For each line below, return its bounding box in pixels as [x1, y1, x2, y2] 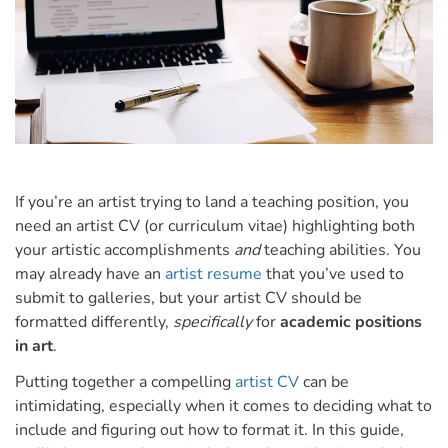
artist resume [165, 262, 262, 285]
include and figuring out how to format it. [15, 418, 312, 441]
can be [299, 370, 349, 393]
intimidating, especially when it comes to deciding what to [15, 394, 432, 417]
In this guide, [312, 418, 404, 441]
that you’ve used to [262, 262, 404, 285]
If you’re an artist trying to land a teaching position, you [15, 190, 409, 213]
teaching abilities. [260, 238, 394, 261]
